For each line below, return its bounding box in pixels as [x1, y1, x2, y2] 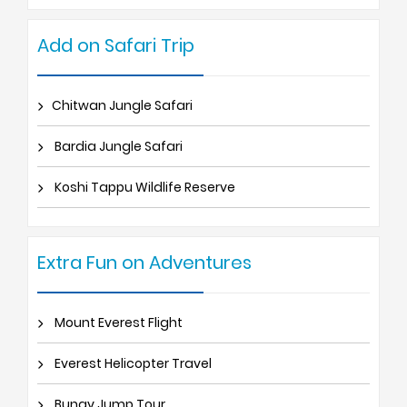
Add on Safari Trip [37, 32, 194, 58]
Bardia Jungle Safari [52, 136, 183, 155]
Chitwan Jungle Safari [52, 95, 193, 114]
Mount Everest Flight [52, 313, 183, 332]
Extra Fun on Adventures [37, 249, 252, 275]
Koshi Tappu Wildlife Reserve [52, 177, 235, 196]
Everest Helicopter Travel [52, 353, 212, 372]
